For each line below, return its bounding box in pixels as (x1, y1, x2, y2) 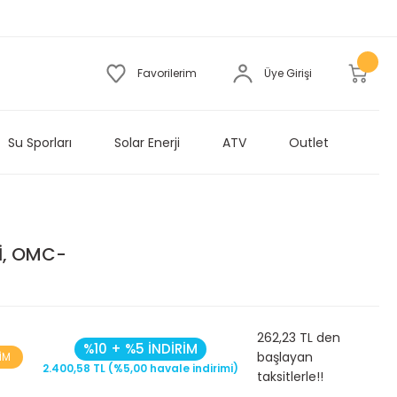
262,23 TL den (257, 329, 340, 346)
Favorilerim (137, 66, 197, 81)
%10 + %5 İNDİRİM (82, 339, 198, 358)
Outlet (288, 133, 329, 152)
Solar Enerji (113, 133, 180, 152)
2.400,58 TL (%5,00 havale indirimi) (42, 361, 238, 376)
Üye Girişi (264, 66, 312, 81)
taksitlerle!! (257, 368, 323, 385)
